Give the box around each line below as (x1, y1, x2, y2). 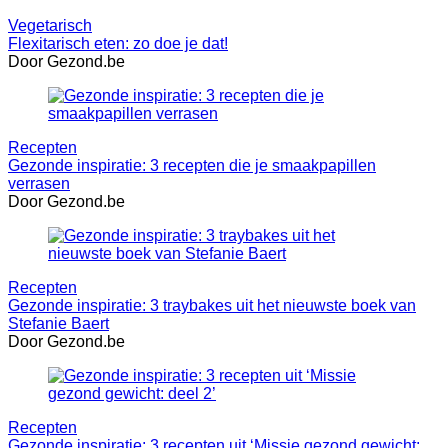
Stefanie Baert (8, 314, 109, 332)
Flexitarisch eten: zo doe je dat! (8, 34, 228, 52)
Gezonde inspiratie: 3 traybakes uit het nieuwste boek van (8, 296, 416, 314)
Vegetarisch (8, 16, 92, 34)
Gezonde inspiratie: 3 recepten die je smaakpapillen (8, 156, 376, 174)
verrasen (8, 174, 70, 192)
